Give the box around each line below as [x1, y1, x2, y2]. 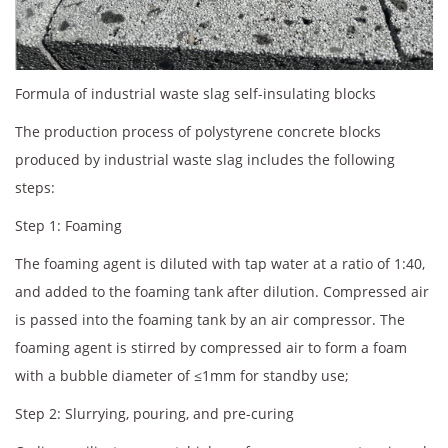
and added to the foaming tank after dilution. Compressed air [15, 282, 429, 302]
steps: [15, 178, 55, 198]
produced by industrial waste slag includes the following [15, 150, 395, 170]
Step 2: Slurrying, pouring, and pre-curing [15, 404, 294, 424]
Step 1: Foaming [15, 216, 122, 236]
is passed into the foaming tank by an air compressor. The [15, 310, 405, 330]
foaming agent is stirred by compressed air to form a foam [15, 338, 407, 358]
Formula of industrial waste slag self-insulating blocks [15, 84, 376, 104]
